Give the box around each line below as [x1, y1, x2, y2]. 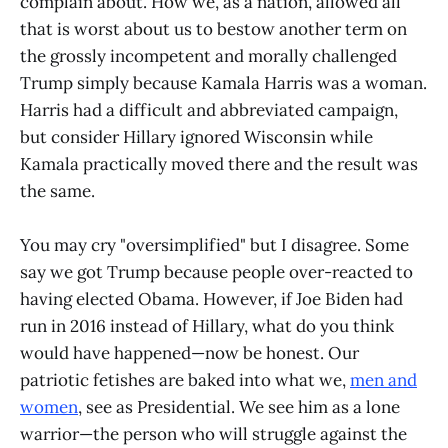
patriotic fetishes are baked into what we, [20, 368, 350, 391]
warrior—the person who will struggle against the [20, 422, 407, 445]
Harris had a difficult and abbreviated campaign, [20, 98, 398, 121]
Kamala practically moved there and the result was [20, 152, 418, 175]
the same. [20, 179, 95, 202]
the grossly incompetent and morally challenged [20, 44, 397, 67]
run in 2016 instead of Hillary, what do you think [20, 314, 394, 337]
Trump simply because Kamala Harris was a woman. [20, 71, 427, 94]
